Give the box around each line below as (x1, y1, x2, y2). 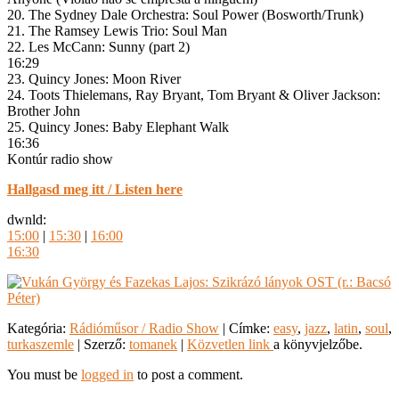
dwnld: (7, 211, 46, 227)
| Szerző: (74, 336, 129, 352)
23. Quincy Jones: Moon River (7, 70, 181, 86)
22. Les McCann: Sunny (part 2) (7, 38, 190, 54)
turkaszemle (7, 336, 74, 352)
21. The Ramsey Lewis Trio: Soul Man (7, 22, 227, 38)
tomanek (129, 336, 177, 352)
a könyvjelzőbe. (273, 336, 362, 352)
